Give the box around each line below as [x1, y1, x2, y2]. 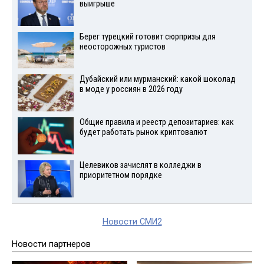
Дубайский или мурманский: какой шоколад [79, 74, 236, 85]
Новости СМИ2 [102, 216, 162, 227]
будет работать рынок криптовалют [79, 127, 207, 138]
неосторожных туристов [79, 41, 166, 52]
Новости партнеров [12, 238, 91, 249]
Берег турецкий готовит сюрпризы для [79, 31, 216, 42]
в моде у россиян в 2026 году [79, 84, 183, 95]
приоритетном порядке [79, 170, 162, 180]
